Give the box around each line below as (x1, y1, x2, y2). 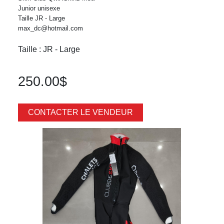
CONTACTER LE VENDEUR (27, 107, 133, 116)
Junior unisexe (17, 4, 60, 12)
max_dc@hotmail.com (17, 24, 83, 32)
